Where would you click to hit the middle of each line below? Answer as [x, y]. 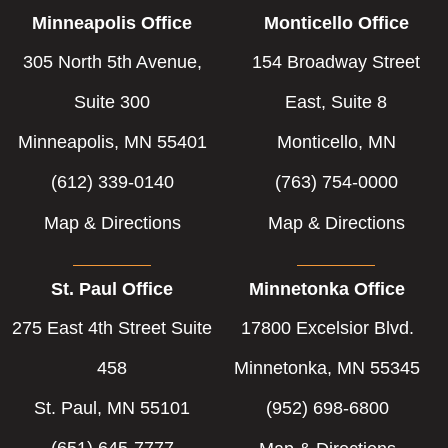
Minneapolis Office [112, 23]
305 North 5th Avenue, [112, 62]
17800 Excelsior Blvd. [327, 328]
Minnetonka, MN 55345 [327, 368]
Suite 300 [112, 102]
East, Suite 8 [336, 102]
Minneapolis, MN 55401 [112, 142]
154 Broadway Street [336, 62]
